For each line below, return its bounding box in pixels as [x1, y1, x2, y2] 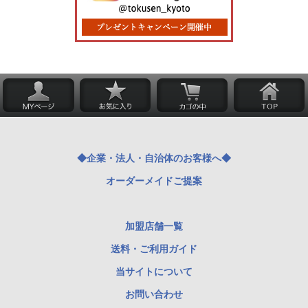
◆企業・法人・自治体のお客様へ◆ [77, 152, 231, 164]
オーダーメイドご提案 [106, 175, 202, 186]
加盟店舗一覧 [125, 220, 183, 232]
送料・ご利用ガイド [111, 243, 197, 254]
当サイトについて [115, 265, 192, 277]
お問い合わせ [125, 288, 183, 300]
